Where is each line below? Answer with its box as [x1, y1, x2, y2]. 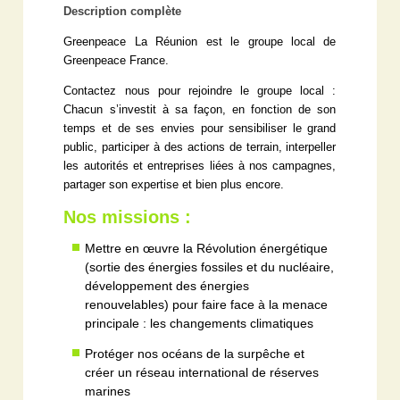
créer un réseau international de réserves [85, 364, 320, 379]
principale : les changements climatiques [85, 315, 314, 330]
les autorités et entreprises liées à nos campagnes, [63, 159, 337, 172]
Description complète [63, 4, 182, 18]
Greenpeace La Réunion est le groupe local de [63, 35, 337, 48]
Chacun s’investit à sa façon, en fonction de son [63, 103, 337, 116]
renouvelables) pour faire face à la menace [85, 296, 329, 312]
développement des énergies [85, 278, 250, 293]
